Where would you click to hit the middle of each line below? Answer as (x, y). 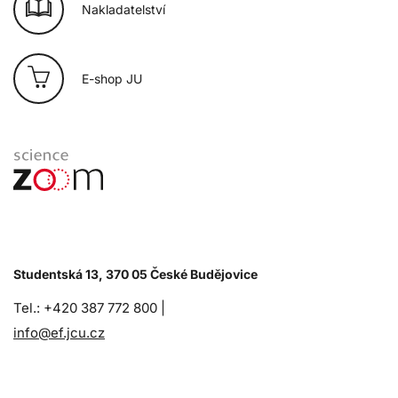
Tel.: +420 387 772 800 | (89, 308)
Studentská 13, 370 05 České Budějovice (137, 275)
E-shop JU (112, 78)
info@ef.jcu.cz (59, 333)
